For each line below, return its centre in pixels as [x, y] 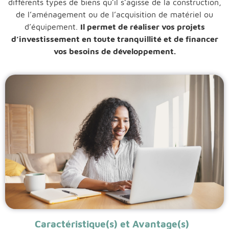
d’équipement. [52, 26]
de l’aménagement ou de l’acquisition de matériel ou [114, 14]
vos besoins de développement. [114, 51]
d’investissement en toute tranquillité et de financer [114, 39]
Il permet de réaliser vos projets [142, 26]
